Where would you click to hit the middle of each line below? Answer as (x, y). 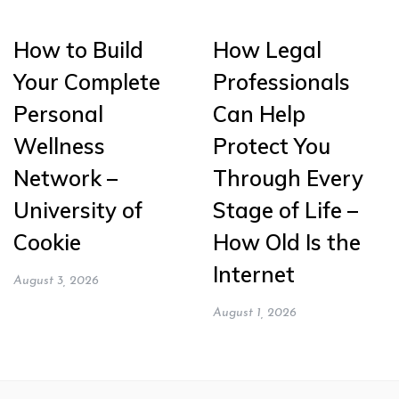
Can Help (259, 114)
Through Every (288, 179)
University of (78, 211)
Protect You (272, 147)
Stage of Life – (285, 211)
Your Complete (87, 82)
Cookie (47, 243)
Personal (58, 114)
